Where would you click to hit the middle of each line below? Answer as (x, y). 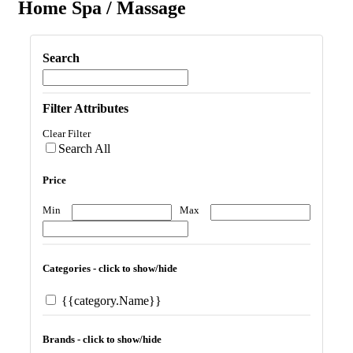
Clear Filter (67, 134)
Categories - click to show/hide (110, 268)
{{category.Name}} (110, 301)
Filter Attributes (85, 109)
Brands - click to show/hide (102, 340)
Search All (84, 149)
